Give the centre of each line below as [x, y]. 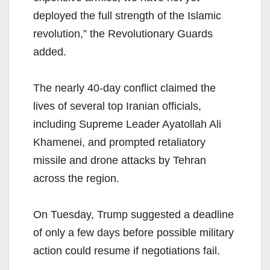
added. [50, 52]
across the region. [76, 178]
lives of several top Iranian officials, [117, 106]
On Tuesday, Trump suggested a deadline [133, 214]
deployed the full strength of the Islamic [127, 15]
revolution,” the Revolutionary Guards [123, 33]
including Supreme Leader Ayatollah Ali [127, 124]
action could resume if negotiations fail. [127, 250]
